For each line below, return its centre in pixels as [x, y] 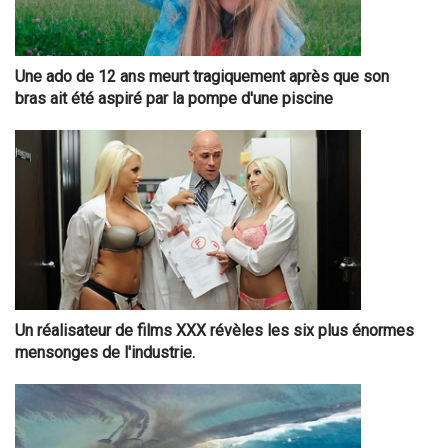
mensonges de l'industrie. [105, 353]
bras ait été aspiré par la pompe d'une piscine [174, 99]
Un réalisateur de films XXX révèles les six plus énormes [214, 331]
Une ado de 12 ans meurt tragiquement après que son [202, 77]
